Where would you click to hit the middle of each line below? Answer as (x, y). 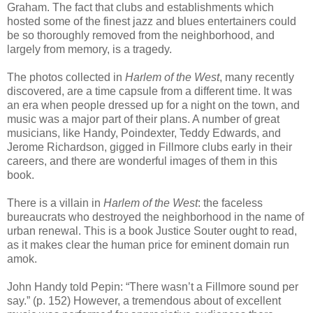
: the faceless (230, 203)
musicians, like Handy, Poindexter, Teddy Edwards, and (144, 133)
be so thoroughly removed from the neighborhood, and (141, 35)
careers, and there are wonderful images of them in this (142, 161)
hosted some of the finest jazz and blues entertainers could (152, 21)
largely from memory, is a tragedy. (89, 49)
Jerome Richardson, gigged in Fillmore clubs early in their (150, 147)
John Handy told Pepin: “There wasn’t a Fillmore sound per (153, 286)
